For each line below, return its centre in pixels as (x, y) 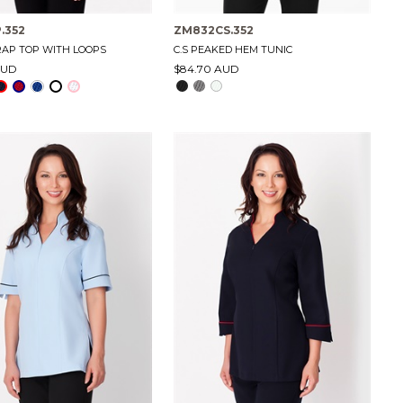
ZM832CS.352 (213, 30)
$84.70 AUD (206, 68)
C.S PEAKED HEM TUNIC (233, 49)
